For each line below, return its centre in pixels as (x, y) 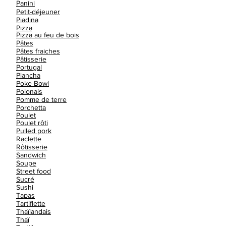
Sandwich (31, 155)
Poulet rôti (32, 123)
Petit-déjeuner (38, 12)
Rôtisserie (32, 147)
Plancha (28, 75)
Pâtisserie (31, 59)
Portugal (29, 67)
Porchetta (31, 107)
